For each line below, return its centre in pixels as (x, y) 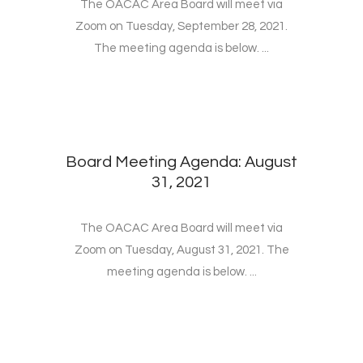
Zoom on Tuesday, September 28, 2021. (181, 27)
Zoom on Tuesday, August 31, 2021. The (181, 250)
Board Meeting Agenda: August (181, 162)
